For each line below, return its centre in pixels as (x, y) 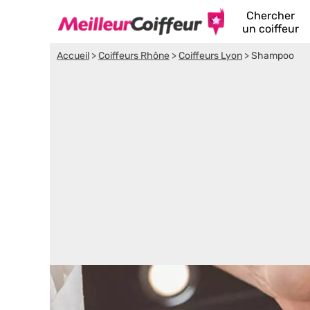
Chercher (271, 16)
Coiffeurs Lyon (210, 56)
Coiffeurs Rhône (134, 56)
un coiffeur (271, 29)
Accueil (73, 56)
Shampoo (273, 56)
